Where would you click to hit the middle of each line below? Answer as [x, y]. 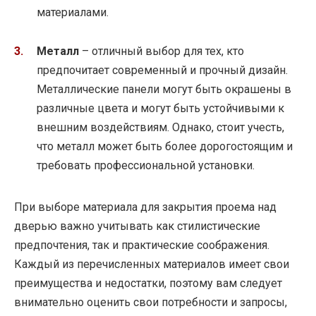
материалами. [73, 13]
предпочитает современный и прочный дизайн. [162, 70]
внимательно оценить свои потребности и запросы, [151, 302]
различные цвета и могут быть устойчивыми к [160, 108]
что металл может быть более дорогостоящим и [165, 146]
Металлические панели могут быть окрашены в [164, 89]
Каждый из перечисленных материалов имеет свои [152, 264]
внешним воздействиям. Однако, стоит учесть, [160, 127]
